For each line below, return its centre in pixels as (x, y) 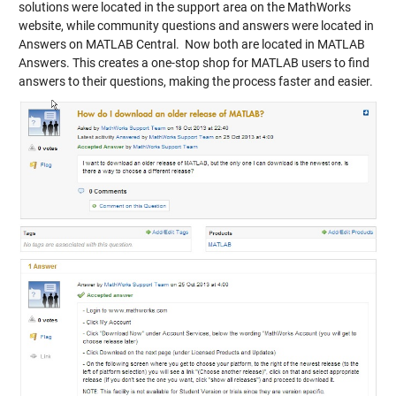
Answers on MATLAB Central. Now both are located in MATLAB (191, 44)
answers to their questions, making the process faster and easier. (197, 81)
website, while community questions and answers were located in (196, 26)
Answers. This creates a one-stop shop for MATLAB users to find (194, 63)
